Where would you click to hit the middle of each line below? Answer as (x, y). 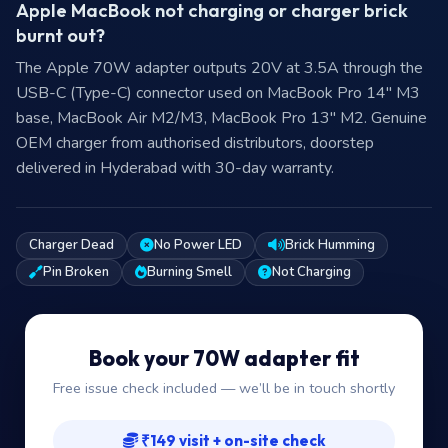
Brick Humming (330, 245)
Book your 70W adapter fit (224, 358)
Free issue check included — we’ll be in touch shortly (224, 388)
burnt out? (60, 36)
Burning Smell (189, 272)
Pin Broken (76, 272)
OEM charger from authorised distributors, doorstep (195, 143)
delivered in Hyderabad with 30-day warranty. (175, 168)
